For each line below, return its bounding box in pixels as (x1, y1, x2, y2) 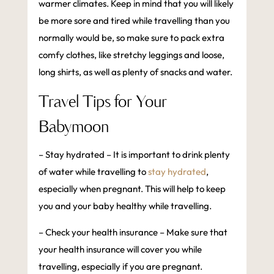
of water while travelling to (38, 165, 148, 177)
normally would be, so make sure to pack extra (38, 31, 224, 43)
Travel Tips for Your (38, 90, 167, 114)
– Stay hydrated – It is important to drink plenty (38, 148, 230, 160)
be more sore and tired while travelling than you (38, 14, 230, 26)
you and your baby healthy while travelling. (38, 199, 212, 212)
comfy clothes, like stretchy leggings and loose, (38, 48, 224, 61)
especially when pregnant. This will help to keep (38, 182, 226, 194)
